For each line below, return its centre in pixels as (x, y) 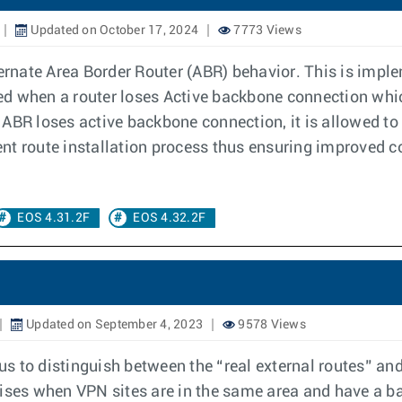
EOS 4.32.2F (169, 218)
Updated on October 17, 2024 (113, 31)
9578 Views (271, 325)
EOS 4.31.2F (53, 218)
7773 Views (266, 31)
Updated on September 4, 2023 (113, 325)
